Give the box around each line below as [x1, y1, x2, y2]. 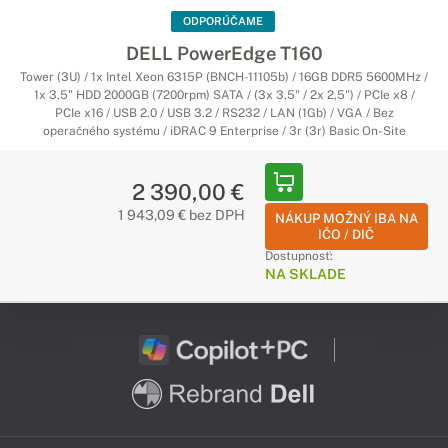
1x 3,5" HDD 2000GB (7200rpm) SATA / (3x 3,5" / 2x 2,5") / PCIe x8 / [33, 88, 415, 102]
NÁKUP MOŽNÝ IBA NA [274, 211, 418, 226]
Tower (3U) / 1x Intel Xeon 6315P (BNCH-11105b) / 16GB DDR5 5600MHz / [20, 70, 428, 84]
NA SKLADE [264, 266, 346, 282]
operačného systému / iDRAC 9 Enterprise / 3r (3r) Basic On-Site [42, 124, 406, 138]
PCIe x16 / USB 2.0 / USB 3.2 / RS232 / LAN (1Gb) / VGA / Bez [54, 106, 394, 120]
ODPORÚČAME [182, 15, 263, 27]
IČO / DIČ [318, 227, 375, 242]
